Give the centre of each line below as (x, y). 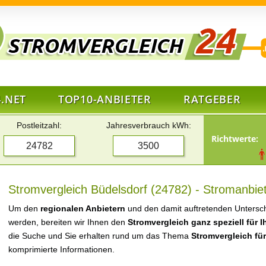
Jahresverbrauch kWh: (148, 125)
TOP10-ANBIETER (105, 99)
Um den (24, 208)
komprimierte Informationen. (61, 249)
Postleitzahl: (39, 125)
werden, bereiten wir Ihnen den (68, 222)
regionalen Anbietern (83, 208)
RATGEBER (212, 99)
